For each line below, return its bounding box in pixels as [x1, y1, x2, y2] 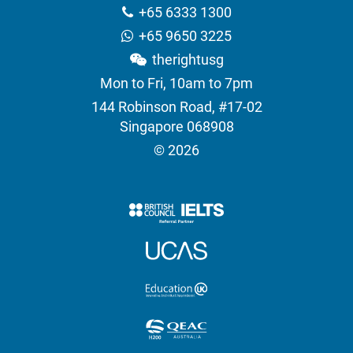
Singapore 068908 [119, 118, 234, 136]
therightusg [151, 51, 224, 69]
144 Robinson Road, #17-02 [91, 98, 262, 116]
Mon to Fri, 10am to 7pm [100, 75, 253, 92]
